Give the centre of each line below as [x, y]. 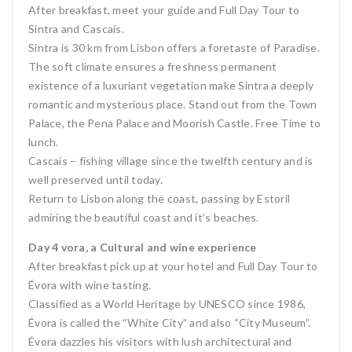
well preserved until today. [95, 180]
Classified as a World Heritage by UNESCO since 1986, [167, 304]
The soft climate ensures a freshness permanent [153, 66]
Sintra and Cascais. [76, 29]
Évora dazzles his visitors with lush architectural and [160, 341]
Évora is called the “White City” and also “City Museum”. [169, 323]
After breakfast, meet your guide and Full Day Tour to [164, 10]
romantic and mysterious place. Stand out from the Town [173, 104]
